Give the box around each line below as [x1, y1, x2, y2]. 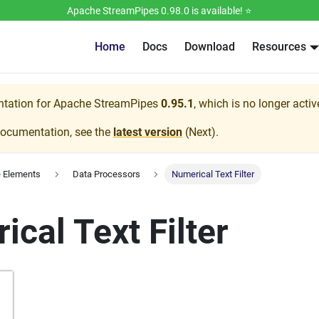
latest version [113, 125, 182, 139]
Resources [252, 40, 307, 53]
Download [184, 40, 236, 53]
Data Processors [72, 169, 140, 180]
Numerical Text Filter [172, 169, 255, 180]
